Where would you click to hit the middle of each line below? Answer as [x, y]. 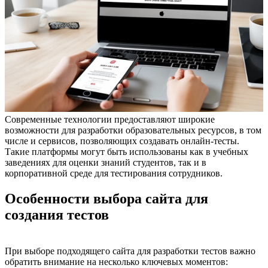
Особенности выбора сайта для [106, 198]
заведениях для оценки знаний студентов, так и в [106, 162]
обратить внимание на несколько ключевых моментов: [116, 261]
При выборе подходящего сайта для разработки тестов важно [130, 251]
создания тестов [57, 214]
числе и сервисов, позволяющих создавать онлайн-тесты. [122, 141]
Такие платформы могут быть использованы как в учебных [127, 151]
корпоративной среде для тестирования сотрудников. [114, 173]
